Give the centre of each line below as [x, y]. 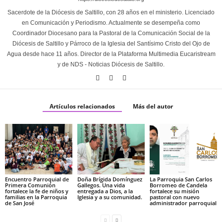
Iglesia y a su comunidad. [110, 197]
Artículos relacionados [82, 107]
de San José [20, 203]
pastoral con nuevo [174, 197]
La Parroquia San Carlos [181, 179]
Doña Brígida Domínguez [110, 179]
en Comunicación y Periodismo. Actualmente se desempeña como [111, 23]
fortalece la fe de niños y [37, 191]
